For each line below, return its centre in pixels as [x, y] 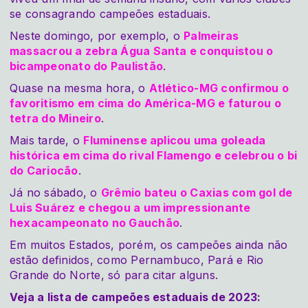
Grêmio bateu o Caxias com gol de [197, 192]
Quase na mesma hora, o [79, 88]
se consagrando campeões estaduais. [110, 13]
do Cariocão [44, 170]
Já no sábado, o [55, 192]
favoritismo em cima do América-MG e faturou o [145, 103]
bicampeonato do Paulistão [87, 66]
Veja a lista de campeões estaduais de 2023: [135, 297]
